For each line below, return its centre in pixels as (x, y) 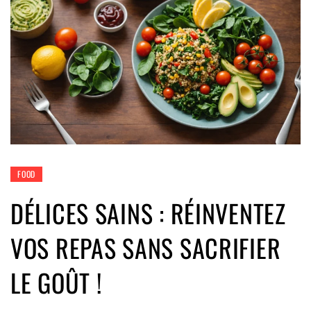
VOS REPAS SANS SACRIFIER (146, 247)
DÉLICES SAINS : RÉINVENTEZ (148, 212)
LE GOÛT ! (56, 282)
